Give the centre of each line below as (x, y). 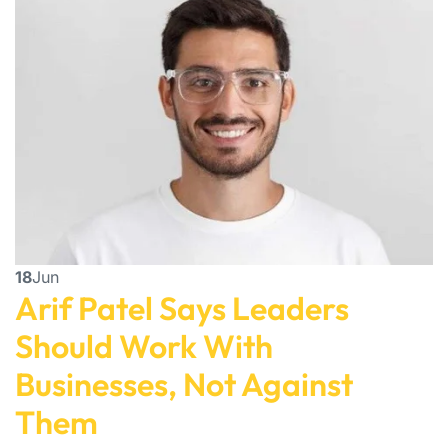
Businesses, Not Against (184, 384)
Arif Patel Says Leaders (182, 308)
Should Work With (144, 346)
